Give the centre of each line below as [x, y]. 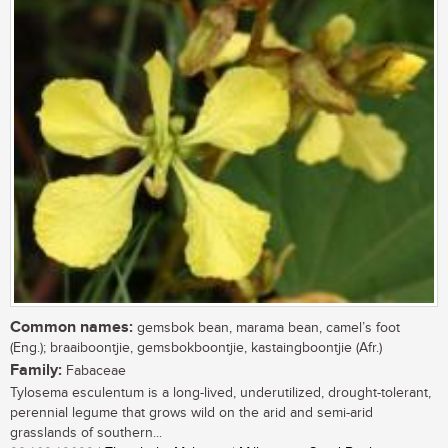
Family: [36, 371]
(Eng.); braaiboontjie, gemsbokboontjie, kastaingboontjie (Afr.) [196, 348]
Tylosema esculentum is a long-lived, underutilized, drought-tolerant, [220, 393]
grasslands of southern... [86, 433]
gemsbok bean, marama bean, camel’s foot [266, 328]
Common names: [71, 328]
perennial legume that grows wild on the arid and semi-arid [191, 413]
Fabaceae [94, 371]
